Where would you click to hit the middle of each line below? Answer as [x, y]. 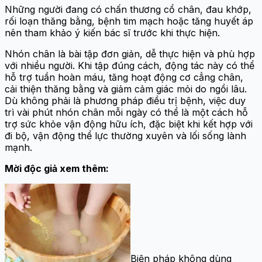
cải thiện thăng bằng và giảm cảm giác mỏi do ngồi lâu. [126, 89]
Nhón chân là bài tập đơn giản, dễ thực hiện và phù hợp [130, 54]
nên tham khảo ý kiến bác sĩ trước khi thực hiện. [112, 33]
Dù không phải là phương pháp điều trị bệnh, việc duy [125, 101]
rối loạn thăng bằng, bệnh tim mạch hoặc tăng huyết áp [129, 21]
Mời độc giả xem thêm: [57, 169]
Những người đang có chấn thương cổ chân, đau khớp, [128, 10]
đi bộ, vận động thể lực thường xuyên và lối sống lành [125, 136]
